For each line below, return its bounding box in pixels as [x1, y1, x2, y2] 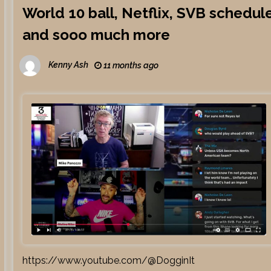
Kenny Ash [48, 60, 89, 70]
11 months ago [102, 60, 159, 70]
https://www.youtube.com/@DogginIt [22, 254, 200, 266]
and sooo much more [22, 26, 171, 44]
